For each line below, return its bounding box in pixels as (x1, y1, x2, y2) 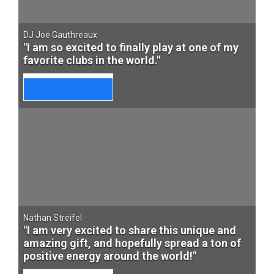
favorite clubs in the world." (23, 54, 160, 67)
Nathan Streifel (23, 213, 82, 223)
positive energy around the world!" (23, 250, 196, 262)
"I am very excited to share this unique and (23, 224, 236, 237)
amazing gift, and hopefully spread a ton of (23, 237, 241, 250)
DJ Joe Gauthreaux (23, 30, 97, 40)
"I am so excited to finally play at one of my (23, 41, 239, 54)
